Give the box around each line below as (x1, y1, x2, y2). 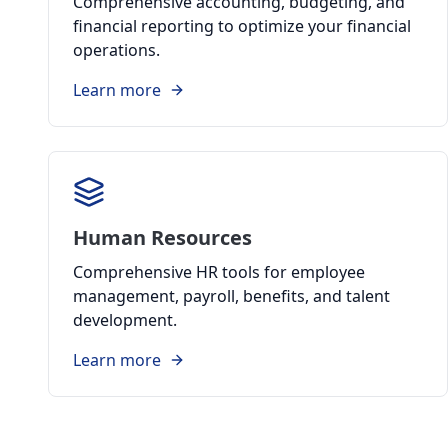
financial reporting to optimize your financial (73, 15, 411, 37)
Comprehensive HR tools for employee (73, 261, 365, 283)
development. (73, 309, 177, 331)
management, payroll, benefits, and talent (73, 285, 390, 307)
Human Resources (73, 224, 252, 251)
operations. (73, 39, 160, 61)
